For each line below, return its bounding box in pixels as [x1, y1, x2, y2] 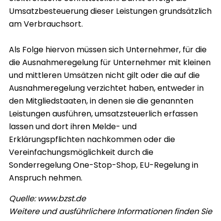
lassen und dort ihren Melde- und [9, 121, 137, 133]
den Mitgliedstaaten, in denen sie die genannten [9, 95, 193, 107]
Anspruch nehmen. [9, 172, 82, 184]
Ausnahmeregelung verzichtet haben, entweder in [9, 82, 204, 94]
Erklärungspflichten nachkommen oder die [9, 134, 175, 146]
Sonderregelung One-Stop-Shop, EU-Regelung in [9, 159, 198, 171]
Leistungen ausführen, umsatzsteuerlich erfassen [9, 108, 198, 120]
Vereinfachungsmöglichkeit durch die [9, 147, 153, 158]
